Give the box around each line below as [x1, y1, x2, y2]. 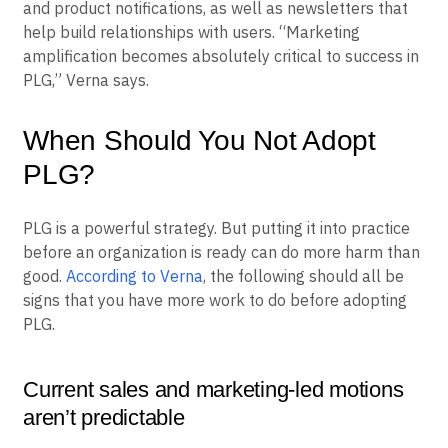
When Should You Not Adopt [23, 124, 376, 156]
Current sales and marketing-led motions [23, 376, 404, 402]
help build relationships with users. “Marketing [23, 21, 360, 42]
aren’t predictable [23, 404, 185, 430]
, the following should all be [203, 265, 404, 286]
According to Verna [66, 265, 203, 286]
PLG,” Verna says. [23, 69, 149, 90]
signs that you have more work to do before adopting [23, 289, 407, 310]
